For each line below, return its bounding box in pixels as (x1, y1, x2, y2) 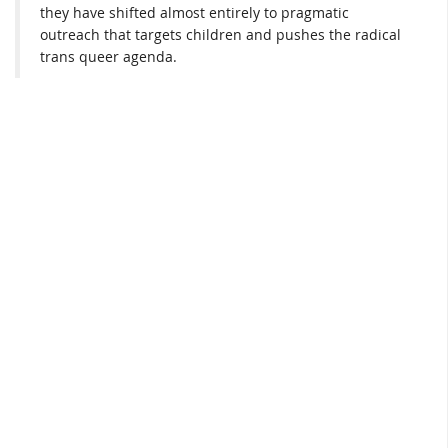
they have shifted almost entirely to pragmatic (40, 2, 349, 22)
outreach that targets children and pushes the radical (40, 24, 401, 44)
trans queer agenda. (40, 46, 177, 66)
